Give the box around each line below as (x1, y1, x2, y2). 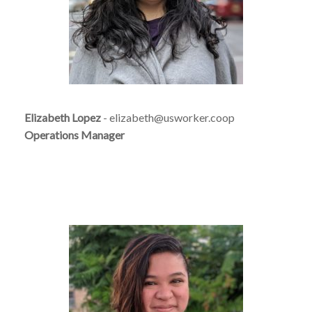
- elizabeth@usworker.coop (101, 110, 235, 124)
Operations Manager (24, 127, 125, 141)
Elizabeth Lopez (24, 110, 101, 124)
